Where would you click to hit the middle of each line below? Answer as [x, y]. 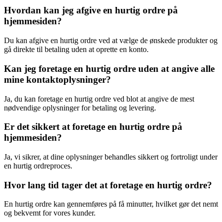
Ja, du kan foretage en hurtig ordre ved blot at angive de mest [99, 99]
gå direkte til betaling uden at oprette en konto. [76, 50]
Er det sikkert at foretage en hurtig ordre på [93, 127]
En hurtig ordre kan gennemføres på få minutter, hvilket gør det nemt [111, 204]
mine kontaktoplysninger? [57, 79]
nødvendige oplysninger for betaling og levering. [80, 108]
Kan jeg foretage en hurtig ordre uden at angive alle [109, 68]
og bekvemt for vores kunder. [50, 213]
